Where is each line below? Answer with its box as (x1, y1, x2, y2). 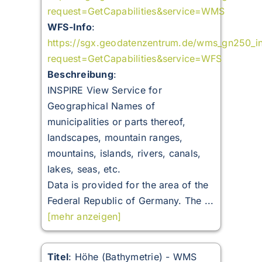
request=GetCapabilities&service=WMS (47, 5, 225, 18)
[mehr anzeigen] (47, 211, 122, 223)
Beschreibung (47, 68, 113, 81)
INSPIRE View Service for (47, 84, 162, 96)
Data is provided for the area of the (47, 179, 209, 191)
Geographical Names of (47, 100, 156, 112)
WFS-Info (47, 21, 92, 33)
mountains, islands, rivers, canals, (47, 147, 201, 160)
